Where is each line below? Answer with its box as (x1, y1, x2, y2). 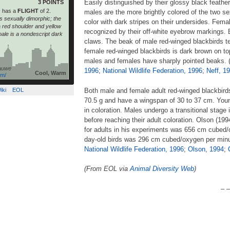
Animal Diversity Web (130, 165, 194, 172)
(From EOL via (84, 165, 130, 172)
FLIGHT (17, 7, 39, 14)
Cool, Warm (35, 69, 66, 76)
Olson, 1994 (188, 145, 224, 153)
